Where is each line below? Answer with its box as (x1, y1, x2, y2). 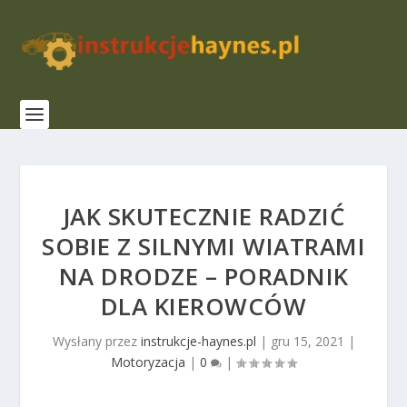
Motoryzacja (111, 353, 185, 371)
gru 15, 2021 (270, 333, 344, 350)
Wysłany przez (52, 333, 141, 350)
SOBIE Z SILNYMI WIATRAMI (42, 230, 365, 263)
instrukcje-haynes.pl (140, 333, 256, 350)
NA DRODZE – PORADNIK (58, 260, 349, 293)
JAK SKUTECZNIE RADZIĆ (62, 200, 345, 233)
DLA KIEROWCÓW (100, 290, 307, 323)
